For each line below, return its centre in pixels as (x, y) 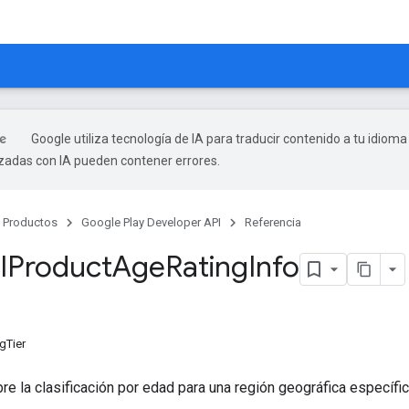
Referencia (273, 222)
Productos (30, 222)
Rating (207, 267)
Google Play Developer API (151, 222)
